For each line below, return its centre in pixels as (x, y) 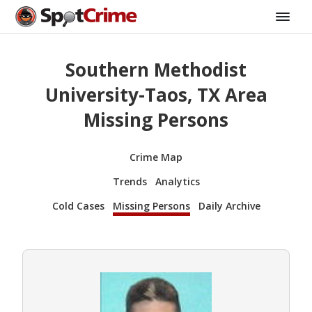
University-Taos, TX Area (156, 95)
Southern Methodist (156, 70)
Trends (130, 181)
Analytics (177, 181)
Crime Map (156, 157)
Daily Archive (229, 205)
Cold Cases (78, 205)
